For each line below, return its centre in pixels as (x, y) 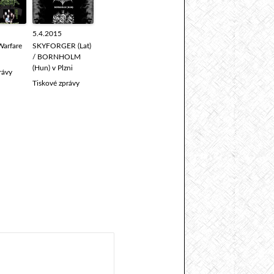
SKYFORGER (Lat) (62, 46)
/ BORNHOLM (57, 57)
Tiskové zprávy (56, 83)
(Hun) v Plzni (53, 68)
